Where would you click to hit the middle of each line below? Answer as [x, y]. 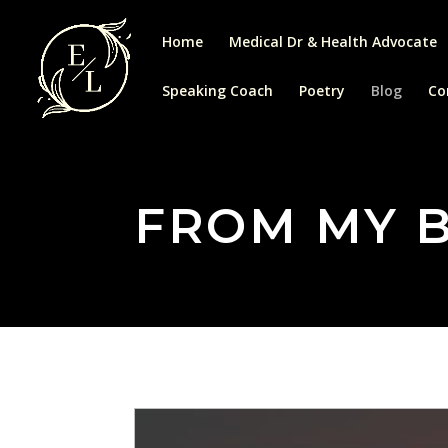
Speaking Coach [217, 90]
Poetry [322, 90]
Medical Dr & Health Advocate [333, 41]
